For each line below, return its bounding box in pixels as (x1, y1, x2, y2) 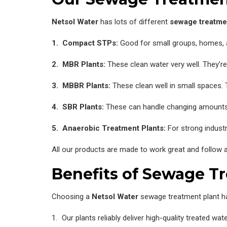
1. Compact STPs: (52, 38, 118, 48)
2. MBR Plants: (52, 59, 105, 69)
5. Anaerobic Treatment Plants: (52, 123, 166, 133)
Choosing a (52, 192, 92, 201)
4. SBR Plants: (52, 102, 104, 111)
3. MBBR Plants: (52, 81, 110, 90)
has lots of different (98, 17, 170, 26)
